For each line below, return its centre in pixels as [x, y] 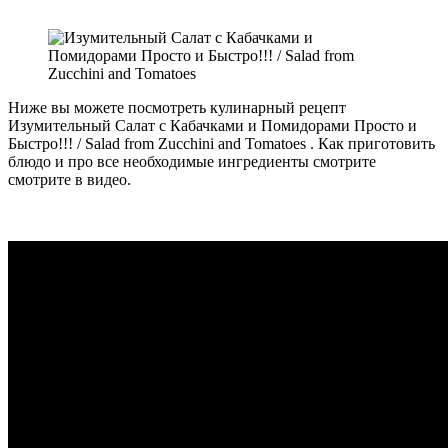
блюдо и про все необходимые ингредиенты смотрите [192, 161]
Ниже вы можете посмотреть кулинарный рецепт [177, 107]
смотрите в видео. [69, 179]
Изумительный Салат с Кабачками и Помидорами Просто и [212, 125]
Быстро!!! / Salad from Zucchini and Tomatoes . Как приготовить [221, 143]
